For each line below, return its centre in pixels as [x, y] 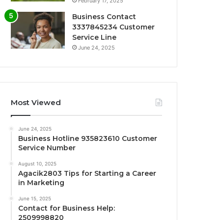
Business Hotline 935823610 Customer [88, 139]
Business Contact [104, 17]
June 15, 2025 [35, 199]
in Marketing [41, 183]
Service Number [47, 148]
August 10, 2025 [38, 164]
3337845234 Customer [114, 27]
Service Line [95, 38]
